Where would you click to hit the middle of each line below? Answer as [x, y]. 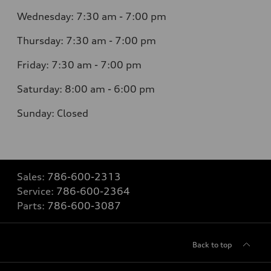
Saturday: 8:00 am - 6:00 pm [86, 89]
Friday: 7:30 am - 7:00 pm [79, 65]
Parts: [32, 206]
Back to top [212, 245]
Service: [37, 191]
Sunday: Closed [53, 113]
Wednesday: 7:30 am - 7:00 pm [92, 17]
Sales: [32, 177]
